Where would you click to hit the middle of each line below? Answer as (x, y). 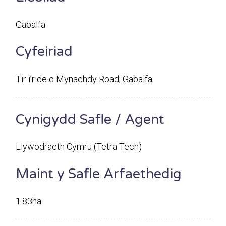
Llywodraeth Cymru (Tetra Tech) (79, 146)
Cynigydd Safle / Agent (90, 119)
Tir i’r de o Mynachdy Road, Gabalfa (84, 79)
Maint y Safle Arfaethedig (99, 174)
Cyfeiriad (44, 51)
